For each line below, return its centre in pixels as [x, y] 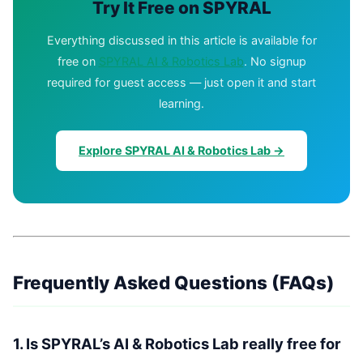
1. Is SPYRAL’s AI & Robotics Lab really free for [177, 344]
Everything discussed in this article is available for [181, 41]
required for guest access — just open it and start [181, 83]
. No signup [275, 62]
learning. [181, 104]
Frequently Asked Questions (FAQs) [174, 283]
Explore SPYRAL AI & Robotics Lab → [181, 151]
